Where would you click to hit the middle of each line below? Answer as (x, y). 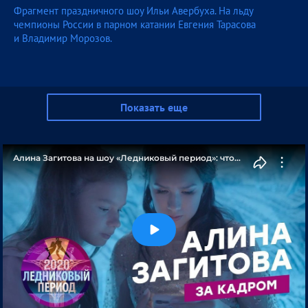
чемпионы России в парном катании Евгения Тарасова (135, 25)
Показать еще (154, 108)
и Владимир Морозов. (63, 38)
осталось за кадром (56, 170)
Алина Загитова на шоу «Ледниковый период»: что (124, 158)
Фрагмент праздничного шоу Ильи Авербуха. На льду (133, 11)
